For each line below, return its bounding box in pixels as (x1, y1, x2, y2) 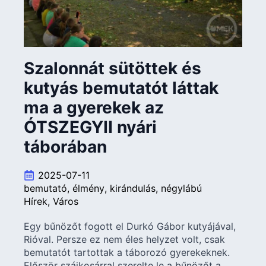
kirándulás (110, 182, 156, 194)
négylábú (161, 182, 202, 194)
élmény (72, 182, 104, 194)
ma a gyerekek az (24, 97, 164, 118)
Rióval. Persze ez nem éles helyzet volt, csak (24, 233, 225, 245)
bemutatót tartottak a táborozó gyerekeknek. (24, 246, 230, 258)
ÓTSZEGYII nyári (24, 116, 157, 137)
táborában (24, 136, 107, 157)
